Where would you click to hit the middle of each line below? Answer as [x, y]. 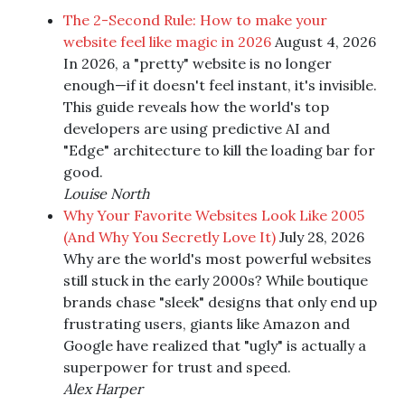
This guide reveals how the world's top [196, 106]
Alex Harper [103, 388]
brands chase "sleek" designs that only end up [220, 301]
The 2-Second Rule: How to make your [195, 19]
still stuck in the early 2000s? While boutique [216, 280]
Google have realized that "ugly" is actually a [215, 345]
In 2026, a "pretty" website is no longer [198, 63]
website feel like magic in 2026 [167, 41]
